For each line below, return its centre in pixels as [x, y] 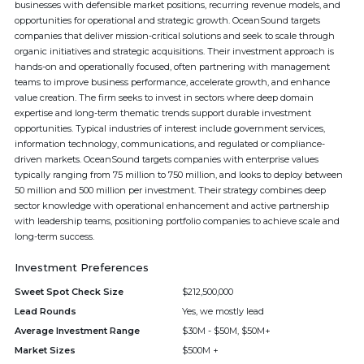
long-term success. [54, 236]
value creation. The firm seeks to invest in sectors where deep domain [164, 97]
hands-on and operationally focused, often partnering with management [172, 67]
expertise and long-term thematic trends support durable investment [163, 113]
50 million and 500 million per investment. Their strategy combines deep [170, 190]
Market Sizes [45, 350]
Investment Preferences [82, 267]
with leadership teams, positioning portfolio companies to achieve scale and [177, 221]
